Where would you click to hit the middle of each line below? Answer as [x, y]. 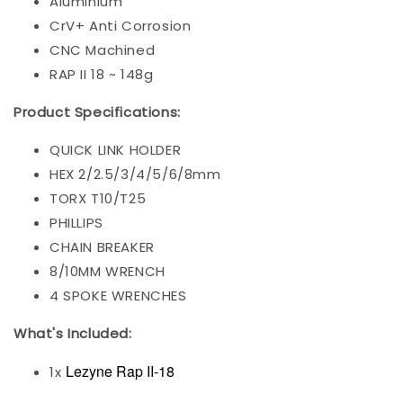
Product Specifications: [97, 112]
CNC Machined [103, 50]
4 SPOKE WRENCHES [118, 296]
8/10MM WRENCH [107, 272]
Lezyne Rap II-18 [120, 372]
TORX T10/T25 [98, 199]
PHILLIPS [76, 223]
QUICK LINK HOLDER [116, 150]
